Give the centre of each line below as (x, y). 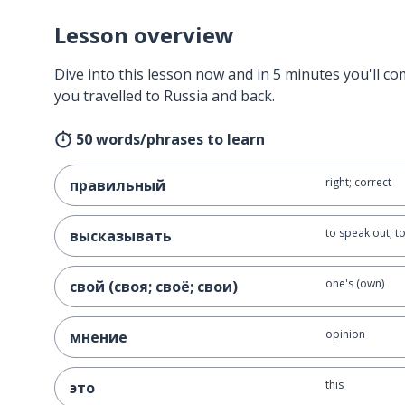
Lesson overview (144, 35)
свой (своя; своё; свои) (154, 287)
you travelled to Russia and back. (165, 96)
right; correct (358, 182)
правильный (118, 185)
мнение (99, 337)
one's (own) (354, 283)
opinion (345, 334)
